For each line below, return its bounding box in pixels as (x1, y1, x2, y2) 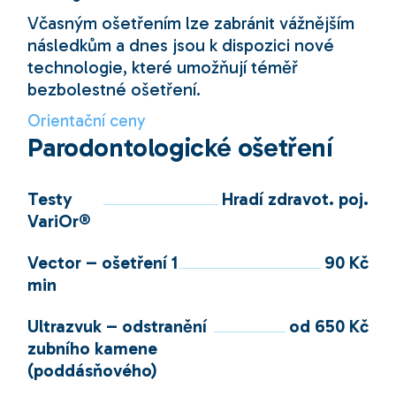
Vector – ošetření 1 (27, 252, 179, 273)
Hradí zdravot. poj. (221, 188, 369, 209)
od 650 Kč (288, 316, 369, 337)
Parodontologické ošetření (27, 132, 333, 164)
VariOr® (27, 210, 92, 232)
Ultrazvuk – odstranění (27, 316, 208, 337)
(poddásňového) (27, 360, 158, 381)
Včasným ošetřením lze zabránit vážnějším (27, 12, 355, 34)
